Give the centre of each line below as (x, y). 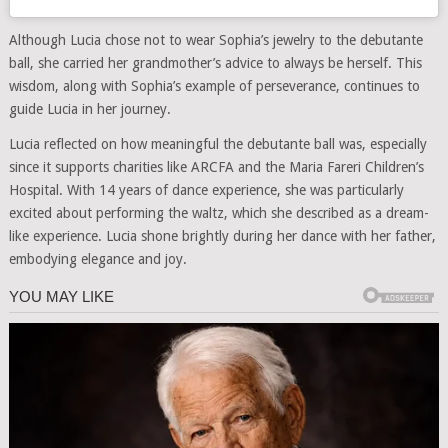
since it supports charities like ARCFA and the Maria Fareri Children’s (216, 166)
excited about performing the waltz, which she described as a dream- (218, 212)
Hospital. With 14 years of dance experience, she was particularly (206, 189)
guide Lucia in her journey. (89, 108)
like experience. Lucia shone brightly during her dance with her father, (222, 235)
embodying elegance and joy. (97, 258)
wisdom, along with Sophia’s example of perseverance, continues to (214, 85)
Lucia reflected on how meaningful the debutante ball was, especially (217, 143)
